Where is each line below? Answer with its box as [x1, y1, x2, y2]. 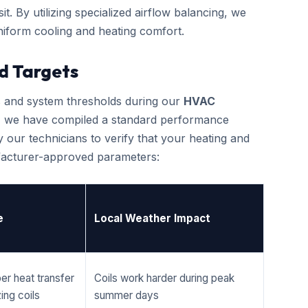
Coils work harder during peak [94, 272, 234, 285]
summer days [94, 289, 159, 302]
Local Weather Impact [94, 212, 210, 225]
